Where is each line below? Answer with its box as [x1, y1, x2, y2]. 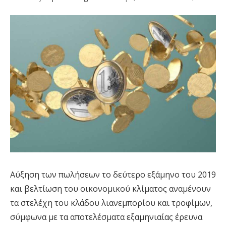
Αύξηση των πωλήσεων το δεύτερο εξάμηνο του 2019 [10, 169, 216, 181]
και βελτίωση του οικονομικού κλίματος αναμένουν [10, 183, 211, 195]
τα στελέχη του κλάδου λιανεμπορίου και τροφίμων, [10, 197, 212, 209]
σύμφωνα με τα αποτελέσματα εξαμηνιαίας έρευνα [10, 211, 202, 223]
